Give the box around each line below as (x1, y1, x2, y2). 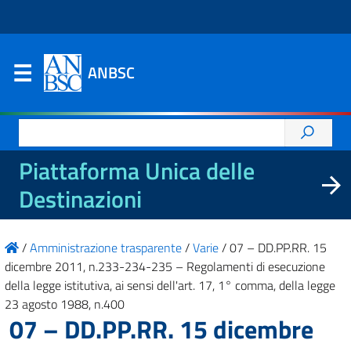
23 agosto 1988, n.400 (5, 295, 125, 313)
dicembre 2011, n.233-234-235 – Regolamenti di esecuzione (5, 257, 325, 276)
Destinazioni (19, 181, 142, 217)
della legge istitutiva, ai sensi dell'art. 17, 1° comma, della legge (5, 276, 335, 295)
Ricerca (18, 118, 57, 137)
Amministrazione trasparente (30, 238, 182, 257)
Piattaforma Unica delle (19, 153, 255, 189)
